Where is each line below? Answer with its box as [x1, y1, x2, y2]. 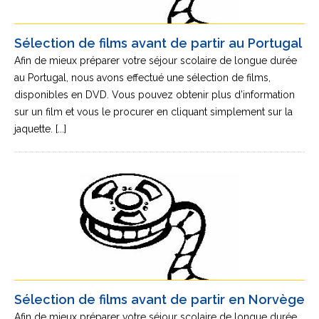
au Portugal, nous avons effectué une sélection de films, [14, 72, 271, 83]
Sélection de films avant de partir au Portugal [14, 36, 302, 51]
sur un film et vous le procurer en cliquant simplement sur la [14, 106, 293, 117]
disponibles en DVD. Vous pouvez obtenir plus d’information [14, 89, 295, 100]
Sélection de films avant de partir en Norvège [14, 292, 305, 307]
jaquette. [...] [14, 123, 66, 135]
